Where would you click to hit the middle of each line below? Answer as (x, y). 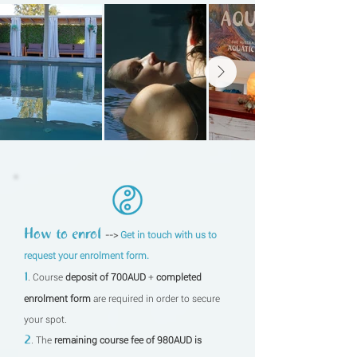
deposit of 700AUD (106, 277)
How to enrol (65, 235)
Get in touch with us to (169, 235)
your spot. (47, 320)
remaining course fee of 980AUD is (128, 340)
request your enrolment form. (88, 256)
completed (179, 277)
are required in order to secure (155, 299)
